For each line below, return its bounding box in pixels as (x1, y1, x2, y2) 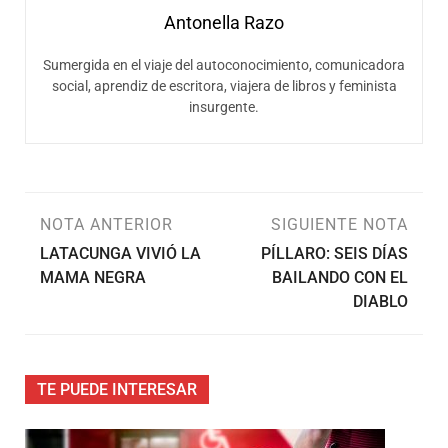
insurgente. (189, 98, 259, 115)
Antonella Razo (164, 11, 284, 33)
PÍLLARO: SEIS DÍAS (261, 243, 408, 263)
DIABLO (353, 291, 408, 311)
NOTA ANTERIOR (40, 214, 173, 234)
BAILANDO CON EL (272, 267, 408, 287)
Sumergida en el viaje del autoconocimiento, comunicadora (43, 56, 405, 73)
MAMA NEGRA (40, 267, 146, 287)
